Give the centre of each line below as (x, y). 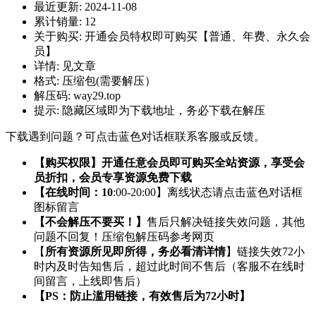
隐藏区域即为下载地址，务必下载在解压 (164, 111)
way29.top (97, 96)
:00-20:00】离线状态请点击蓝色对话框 (208, 193)
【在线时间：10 (73, 193)
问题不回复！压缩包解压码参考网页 (124, 237)
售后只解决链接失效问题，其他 (226, 222)
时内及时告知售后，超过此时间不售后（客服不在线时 (169, 267)
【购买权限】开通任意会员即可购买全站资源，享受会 (169, 163)
